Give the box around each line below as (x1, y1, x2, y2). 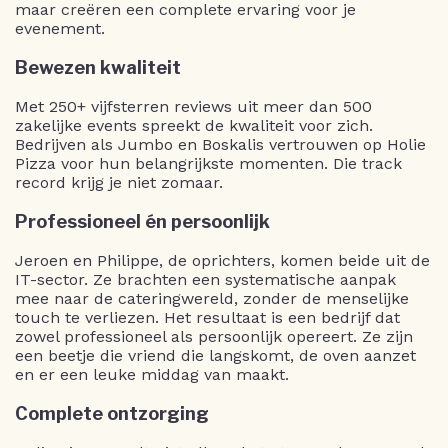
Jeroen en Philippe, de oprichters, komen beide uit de (15, 250, 430, 270)
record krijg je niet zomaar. (15, 172, 223, 192)
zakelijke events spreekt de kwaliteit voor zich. (15, 115, 373, 135)
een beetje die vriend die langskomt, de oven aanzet (15, 345, 416, 365)
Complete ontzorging (15, 402, 209, 424)
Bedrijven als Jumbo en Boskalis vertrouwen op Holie (15, 134, 426, 154)
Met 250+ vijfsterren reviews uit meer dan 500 (15, 96, 372, 116)
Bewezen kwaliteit (15, 56, 181, 78)
